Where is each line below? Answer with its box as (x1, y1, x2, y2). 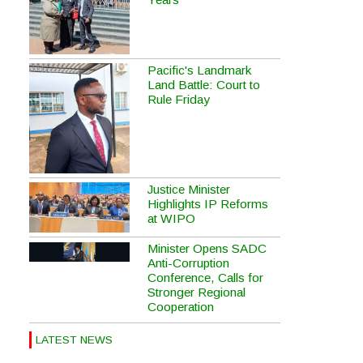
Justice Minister (147, 181, 230, 196)
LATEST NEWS (36, 334, 113, 347)
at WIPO (147, 211, 195, 225)
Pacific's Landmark (147, 63, 251, 78)
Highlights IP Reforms (147, 196, 268, 211)
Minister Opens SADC (147, 241, 267, 256)
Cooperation (147, 300, 214, 314)
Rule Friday (147, 92, 210, 107)
